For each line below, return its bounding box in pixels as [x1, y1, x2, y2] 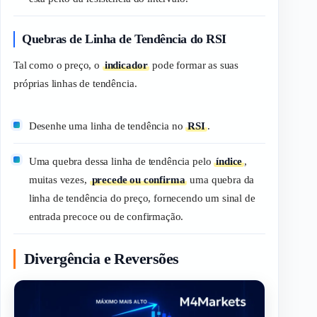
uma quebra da [187, 173, 255, 185]
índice [216, 155, 243, 167]
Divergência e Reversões [24, 250, 179, 267]
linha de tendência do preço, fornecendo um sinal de [28, 192, 255, 204]
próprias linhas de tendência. [13, 78, 137, 90]
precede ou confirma [91, 173, 185, 185]
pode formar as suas [149, 59, 239, 71]
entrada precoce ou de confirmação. [28, 210, 184, 222]
